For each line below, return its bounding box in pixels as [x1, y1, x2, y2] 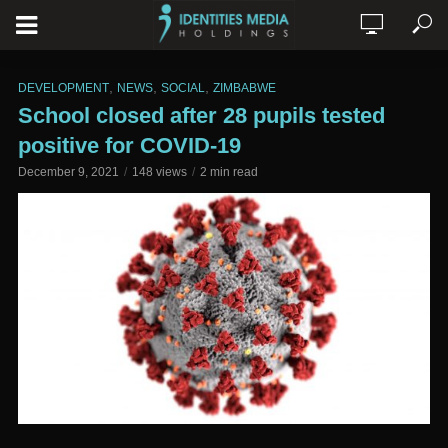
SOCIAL [161, 81, 205, 95]
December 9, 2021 [18, 165, 119, 179]
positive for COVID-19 [18, 133, 241, 158]
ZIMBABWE [213, 81, 276, 95]
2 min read [200, 165, 258, 179]
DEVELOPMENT [18, 81, 109, 95]
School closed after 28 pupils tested [18, 103, 385, 128]
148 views [132, 165, 187, 179]
